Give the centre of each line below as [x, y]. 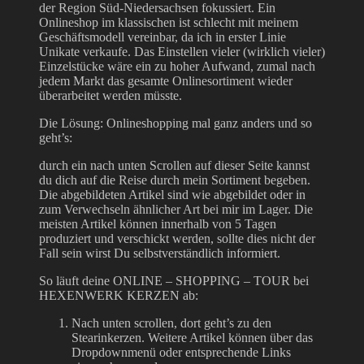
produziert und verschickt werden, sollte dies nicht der [177, 238]
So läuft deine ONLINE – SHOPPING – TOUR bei [174, 280]
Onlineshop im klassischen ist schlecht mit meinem [169, 22]
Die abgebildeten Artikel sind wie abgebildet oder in [172, 194]
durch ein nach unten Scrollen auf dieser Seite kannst [174, 165]
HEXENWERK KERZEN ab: [119, 295]
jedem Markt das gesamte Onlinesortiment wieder [166, 80]
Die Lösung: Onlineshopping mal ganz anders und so [175, 123]
